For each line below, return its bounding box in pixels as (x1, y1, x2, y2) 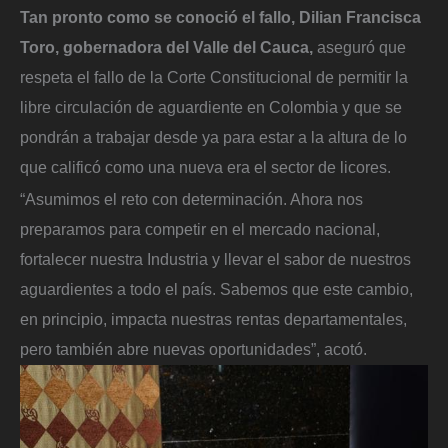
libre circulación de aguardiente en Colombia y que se (20, 98, 402, 117)
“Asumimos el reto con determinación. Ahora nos (20, 189, 363, 208)
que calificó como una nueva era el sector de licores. (20, 158, 391, 177)
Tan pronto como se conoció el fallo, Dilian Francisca (20, 8, 421, 27)
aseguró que (317, 38, 406, 57)
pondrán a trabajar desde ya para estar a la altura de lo (20, 128, 407, 147)
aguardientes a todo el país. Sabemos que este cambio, (20, 279, 413, 298)
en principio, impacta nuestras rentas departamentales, (20, 309, 407, 328)
